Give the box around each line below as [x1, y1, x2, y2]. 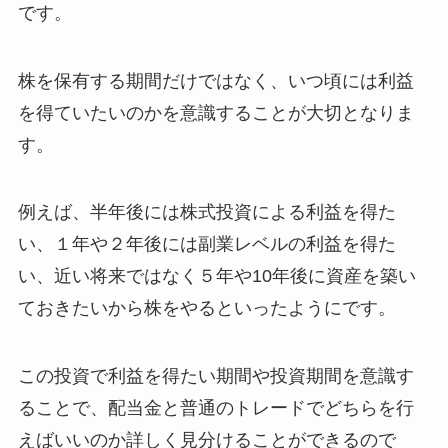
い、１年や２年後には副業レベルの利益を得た [17, 234, 396, 255]
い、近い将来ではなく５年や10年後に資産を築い [17, 266, 416, 287]
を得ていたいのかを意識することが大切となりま [17, 102, 414, 123]
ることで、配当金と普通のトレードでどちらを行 [17, 398, 414, 419]
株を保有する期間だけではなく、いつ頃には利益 [17, 70, 414, 91]
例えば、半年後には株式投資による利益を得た [17, 202, 396, 223]
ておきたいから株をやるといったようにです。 [17, 298, 396, 319]
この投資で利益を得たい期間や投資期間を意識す [17, 366, 414, 387]
